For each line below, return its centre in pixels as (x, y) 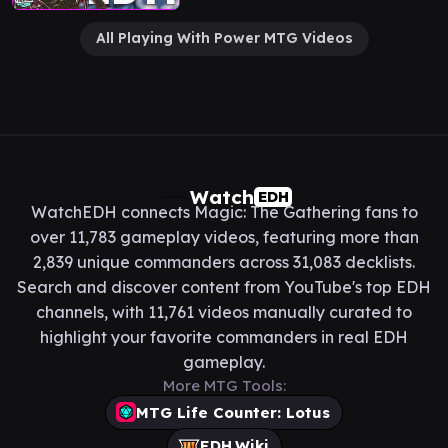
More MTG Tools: (224, 385)
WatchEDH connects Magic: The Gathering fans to (224, 211)
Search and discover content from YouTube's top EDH (224, 286)
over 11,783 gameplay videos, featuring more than (224, 236)
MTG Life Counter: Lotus (233, 412)
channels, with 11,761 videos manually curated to (224, 311)
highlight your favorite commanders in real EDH (224, 336)
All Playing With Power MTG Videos (224, 38)
